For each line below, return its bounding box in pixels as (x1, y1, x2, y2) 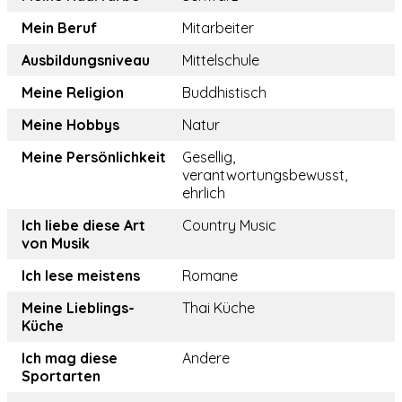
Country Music (182, 216, 276, 235)
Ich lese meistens (22, 267, 140, 285)
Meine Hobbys (22, 116, 119, 135)
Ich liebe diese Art (22, 216, 145, 235)
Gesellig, (182, 148, 235, 167)
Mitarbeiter (182, 19, 254, 38)
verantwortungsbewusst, (182, 166, 347, 185)
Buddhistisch (182, 83, 267, 102)
